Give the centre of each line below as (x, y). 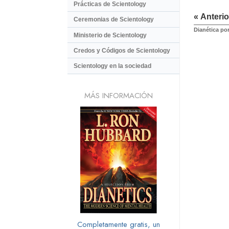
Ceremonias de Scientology (114, 20)
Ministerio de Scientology (110, 35)
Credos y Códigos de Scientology (122, 51)
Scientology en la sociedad (112, 66)
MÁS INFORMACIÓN (119, 95)
